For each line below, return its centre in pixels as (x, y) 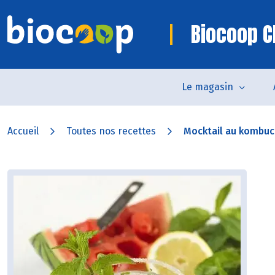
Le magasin (207, 87)
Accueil (23, 131)
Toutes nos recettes (111, 131)
